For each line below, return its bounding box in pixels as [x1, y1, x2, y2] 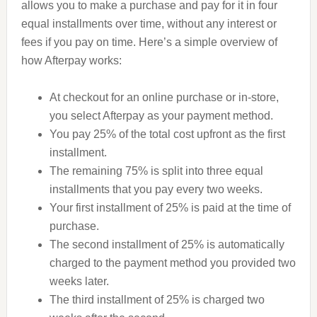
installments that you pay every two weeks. [49, 183, 263, 195]
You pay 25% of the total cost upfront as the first [49, 128, 285, 140]
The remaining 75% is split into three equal [49, 165, 263, 177]
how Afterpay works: [21, 54, 122, 67]
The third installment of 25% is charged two [49, 294, 265, 306]
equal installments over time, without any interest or [21, 18, 277, 30]
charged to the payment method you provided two [49, 257, 296, 269]
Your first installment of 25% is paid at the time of [49, 202, 291, 214]
